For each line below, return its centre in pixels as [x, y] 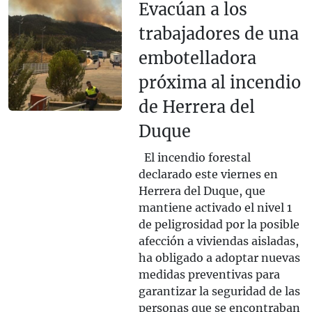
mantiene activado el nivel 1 [215, 208]
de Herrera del [196, 107]
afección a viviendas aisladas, [218, 241]
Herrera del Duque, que [202, 191]
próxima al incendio [219, 83]
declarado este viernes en [208, 174]
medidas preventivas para [209, 275]
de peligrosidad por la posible [219, 225]
